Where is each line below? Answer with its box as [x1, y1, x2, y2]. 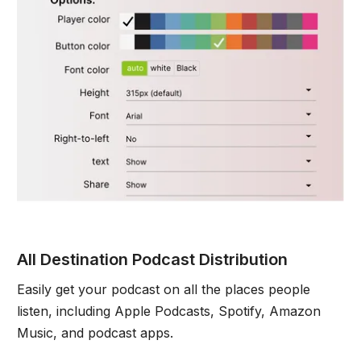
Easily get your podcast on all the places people [16, 280, 310, 297]
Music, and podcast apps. [16, 324, 173, 341]
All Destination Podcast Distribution [16, 249, 288, 269]
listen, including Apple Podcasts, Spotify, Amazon [16, 302, 321, 319]
